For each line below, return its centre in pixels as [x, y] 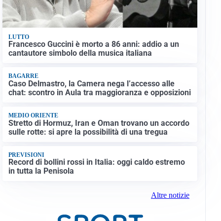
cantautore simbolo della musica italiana [80, 53]
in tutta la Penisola [41, 171]
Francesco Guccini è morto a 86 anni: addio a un [93, 44]
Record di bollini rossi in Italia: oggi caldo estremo [96, 162]
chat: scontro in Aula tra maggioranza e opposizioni [99, 92]
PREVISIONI [26, 155]
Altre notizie [170, 195]
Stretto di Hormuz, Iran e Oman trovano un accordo [99, 123]
